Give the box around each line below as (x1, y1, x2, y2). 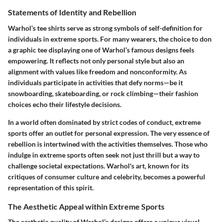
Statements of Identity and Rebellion (8, 7, 136, 17)
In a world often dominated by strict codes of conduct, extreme (8, 117, 201, 126)
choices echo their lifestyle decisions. (8, 100, 121, 109)
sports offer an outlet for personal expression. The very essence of (8, 128, 210, 137)
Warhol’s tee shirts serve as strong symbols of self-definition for (8, 23, 203, 32)
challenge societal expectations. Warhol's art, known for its (8, 161, 189, 170)
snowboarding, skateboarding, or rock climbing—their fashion (8, 89, 198, 98)
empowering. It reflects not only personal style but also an (8, 56, 184, 65)
